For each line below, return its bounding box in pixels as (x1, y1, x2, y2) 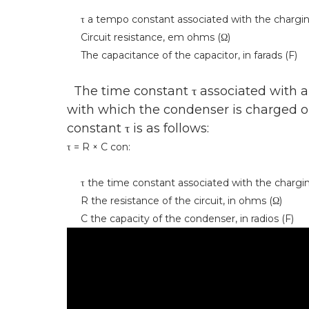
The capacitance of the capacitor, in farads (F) (67, 49, 297, 62)
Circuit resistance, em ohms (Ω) (67, 31, 230, 44)
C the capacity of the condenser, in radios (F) (67, 212, 294, 226)
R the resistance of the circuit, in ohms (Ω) (67, 195, 282, 208)
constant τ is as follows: (67, 121, 209, 137)
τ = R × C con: (67, 141, 130, 154)
